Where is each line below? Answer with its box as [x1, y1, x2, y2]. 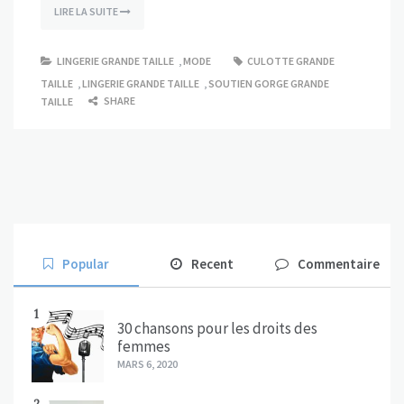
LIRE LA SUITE [54, 5, 120, 19]
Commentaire [298, 255, 381, 273]
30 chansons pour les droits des [117, 318, 317, 339]
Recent [190, 255, 234, 273]
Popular [62, 255, 110, 273]
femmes [117, 336, 170, 357]
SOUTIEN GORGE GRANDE [208, 77, 329, 91]
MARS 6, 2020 [117, 357, 178, 372]
